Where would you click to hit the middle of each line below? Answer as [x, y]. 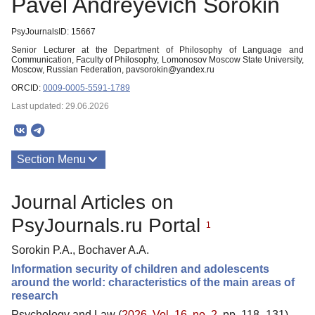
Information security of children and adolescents [140, 269]
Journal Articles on [92, 202]
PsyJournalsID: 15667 [53, 32]
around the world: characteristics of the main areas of [153, 282]
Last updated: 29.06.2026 [60, 106]
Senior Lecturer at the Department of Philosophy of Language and [157, 50]
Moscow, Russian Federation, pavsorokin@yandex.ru [113, 70]
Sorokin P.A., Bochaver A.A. [80, 250]
